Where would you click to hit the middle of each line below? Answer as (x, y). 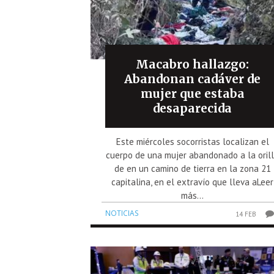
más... (193, 195)
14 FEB (246, 214)
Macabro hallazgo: (193, 64)
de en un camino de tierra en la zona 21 (192, 168)
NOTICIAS (122, 213)
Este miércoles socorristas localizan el (192, 141)
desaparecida (193, 108)
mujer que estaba (192, 93)
